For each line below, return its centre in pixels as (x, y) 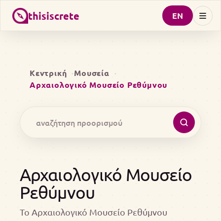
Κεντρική (48, 73)
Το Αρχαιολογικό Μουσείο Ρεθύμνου (93, 212)
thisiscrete (54, 16)
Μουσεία (92, 73)
